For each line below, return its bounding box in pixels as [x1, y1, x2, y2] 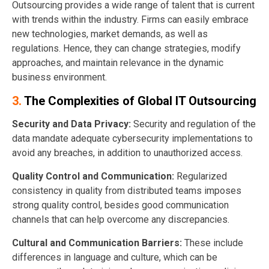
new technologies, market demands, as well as [12, 28, 208, 40]
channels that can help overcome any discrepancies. [12, 213, 229, 225]
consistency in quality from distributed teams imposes [12, 184, 241, 196]
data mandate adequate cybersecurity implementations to [12, 132, 253, 144]
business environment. [12, 71, 107, 83]
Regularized [177, 170, 227, 182]
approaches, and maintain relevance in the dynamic [12, 56, 223, 68]
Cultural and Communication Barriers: [12, 237, 184, 249]
